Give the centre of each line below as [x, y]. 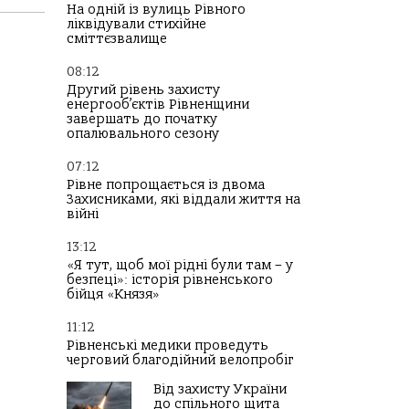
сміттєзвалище [117, 39]
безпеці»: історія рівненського [170, 280]
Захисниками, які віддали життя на [184, 199]
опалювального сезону [143, 134]
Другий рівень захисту [143, 90]
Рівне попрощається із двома [166, 185]
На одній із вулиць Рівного [156, 10]
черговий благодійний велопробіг [180, 360]
